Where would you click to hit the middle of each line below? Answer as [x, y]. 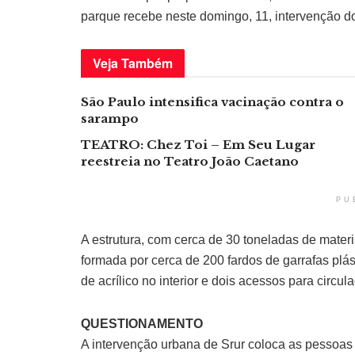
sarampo [110, 119]
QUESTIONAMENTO [142, 324]
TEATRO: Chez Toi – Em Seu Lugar [198, 145]
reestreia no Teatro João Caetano [190, 162]
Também [147, 63]
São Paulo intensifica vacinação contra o [212, 102]
